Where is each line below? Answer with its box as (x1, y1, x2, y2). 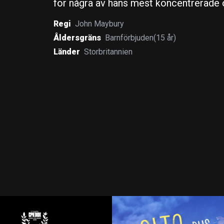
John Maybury (74, 19, 124, 28)
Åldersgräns (53, 33, 101, 42)
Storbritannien (83, 47, 132, 56)
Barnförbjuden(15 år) (104, 33, 176, 42)
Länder (53, 47, 80, 56)
